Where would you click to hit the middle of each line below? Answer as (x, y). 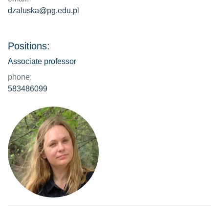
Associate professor (42, 61)
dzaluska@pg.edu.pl (44, 11)
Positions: (29, 46)
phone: (20, 77)
